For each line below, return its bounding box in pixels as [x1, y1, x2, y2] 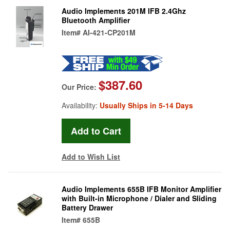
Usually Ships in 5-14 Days [100, 100, 193, 110]
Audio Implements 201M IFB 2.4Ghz [62, 5, 186, 16]
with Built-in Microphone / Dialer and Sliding [62, 193, 217, 203]
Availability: [62, 100, 100, 110]
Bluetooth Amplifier [62, 14, 130, 25]
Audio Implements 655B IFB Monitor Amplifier [62, 183, 221, 194]
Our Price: [62, 81, 99, 92]
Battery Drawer [62, 202, 113, 213]
